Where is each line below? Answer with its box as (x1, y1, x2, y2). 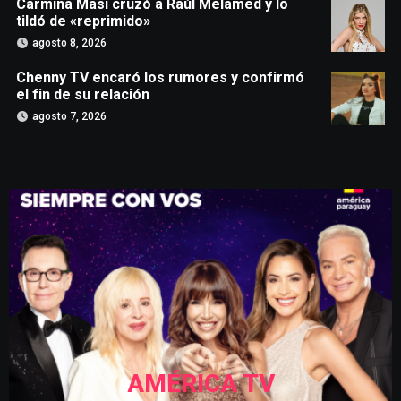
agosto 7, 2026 (31, 110, 107, 124)
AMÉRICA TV (126, 369, 275, 399)
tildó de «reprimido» (15, 13, 150, 30)
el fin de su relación (15, 86, 149, 104)
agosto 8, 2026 (31, 37, 107, 50)
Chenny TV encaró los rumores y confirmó (15, 69, 304, 87)
